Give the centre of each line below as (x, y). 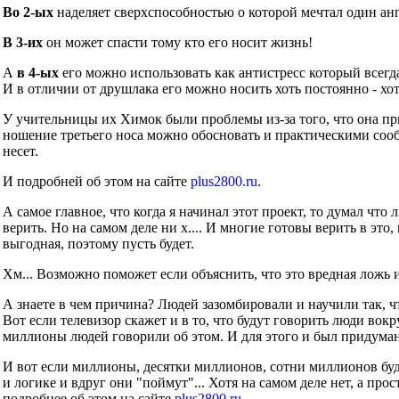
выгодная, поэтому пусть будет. (98, 244)
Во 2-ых (28, 12)
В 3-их (23, 42)
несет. (20, 151)
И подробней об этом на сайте (97, 181)
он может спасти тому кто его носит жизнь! (178, 42)
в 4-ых (38, 73)
